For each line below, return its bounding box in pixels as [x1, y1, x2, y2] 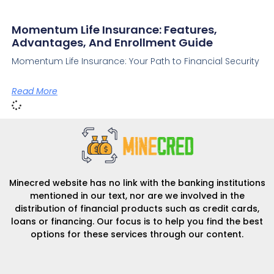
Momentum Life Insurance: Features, [11, 21, 217, 37]
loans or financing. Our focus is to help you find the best [11, 215, 263, 228]
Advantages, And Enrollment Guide [11, 34, 213, 50]
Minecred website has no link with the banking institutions [9, 176, 265, 189]
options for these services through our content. [31, 228, 243, 240]
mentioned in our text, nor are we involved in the [29, 189, 245, 202]
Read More [11, 84, 57, 97]
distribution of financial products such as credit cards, [15, 202, 259, 215]
